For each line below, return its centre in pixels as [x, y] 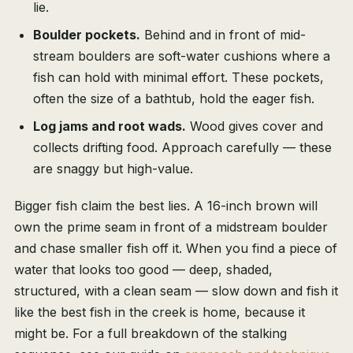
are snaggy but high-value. [113, 169]
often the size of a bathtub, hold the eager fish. [174, 99]
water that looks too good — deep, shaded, [143, 270]
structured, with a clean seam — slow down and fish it [176, 291]
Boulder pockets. [87, 35]
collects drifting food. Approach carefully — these [182, 148]
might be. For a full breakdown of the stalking [150, 334]
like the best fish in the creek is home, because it [160, 312]
